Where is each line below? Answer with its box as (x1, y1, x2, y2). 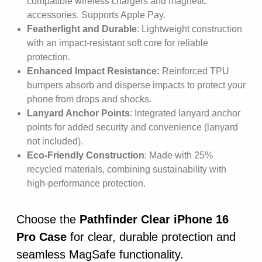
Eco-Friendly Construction (27, 150, 144, 160)
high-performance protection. (27, 178, 146, 188)
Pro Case (16, 230, 67, 243)
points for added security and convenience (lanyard (27, 122, 238, 132)
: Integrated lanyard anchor (130, 108, 240, 118)
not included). (27, 136, 83, 146)
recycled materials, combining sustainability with (27, 164, 226, 174)
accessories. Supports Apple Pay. (27, 10, 166, 20)
